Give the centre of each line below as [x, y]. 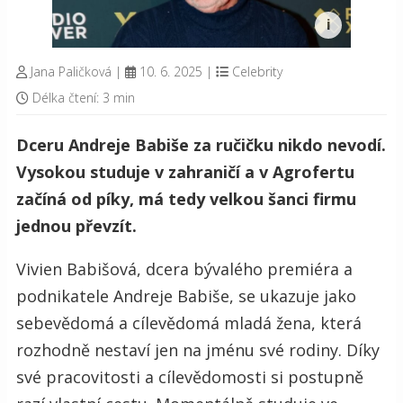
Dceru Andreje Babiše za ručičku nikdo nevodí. [201, 144]
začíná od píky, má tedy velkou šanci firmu [186, 198]
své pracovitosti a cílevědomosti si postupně [190, 376]
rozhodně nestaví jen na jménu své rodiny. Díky [198, 349]
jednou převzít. [76, 225]
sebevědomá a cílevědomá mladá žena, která [189, 322]
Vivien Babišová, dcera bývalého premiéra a [184, 269]
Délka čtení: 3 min [82, 97]
